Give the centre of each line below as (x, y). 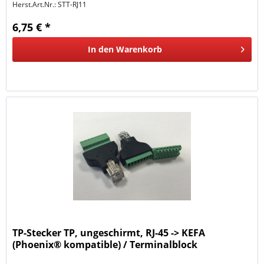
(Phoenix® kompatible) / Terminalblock (105, 244)
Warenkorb (139, 49)
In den (101, 49)
